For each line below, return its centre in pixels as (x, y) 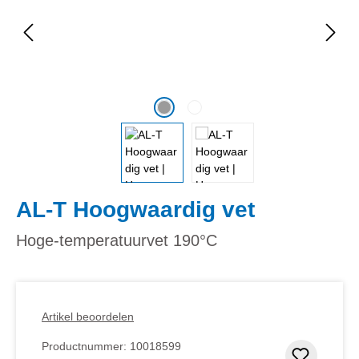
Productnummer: (86, 346)
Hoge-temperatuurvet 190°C (117, 240)
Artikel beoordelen (88, 316)
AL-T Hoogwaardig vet (135, 209)
